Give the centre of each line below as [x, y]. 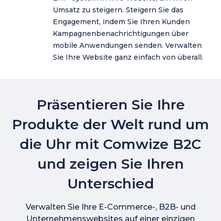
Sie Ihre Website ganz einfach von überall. [128, 57]
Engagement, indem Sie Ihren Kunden [121, 22]
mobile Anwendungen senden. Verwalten [127, 46]
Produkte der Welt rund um [110, 125]
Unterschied [110, 184]
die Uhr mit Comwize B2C [110, 144]
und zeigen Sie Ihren [110, 164]
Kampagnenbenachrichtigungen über [121, 34]
